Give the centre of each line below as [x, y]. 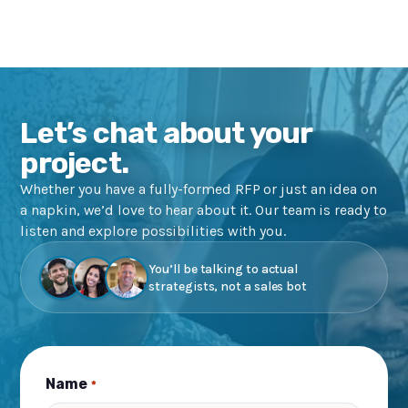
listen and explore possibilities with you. [153, 231]
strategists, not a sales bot [228, 286]
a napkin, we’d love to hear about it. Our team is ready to [204, 210]
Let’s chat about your [166, 133]
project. [74, 163]
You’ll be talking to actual [224, 269]
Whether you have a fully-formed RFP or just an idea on [199, 189]
